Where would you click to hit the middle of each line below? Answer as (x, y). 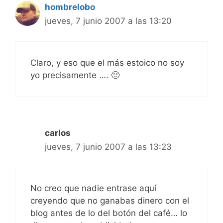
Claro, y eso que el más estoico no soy (107, 62)
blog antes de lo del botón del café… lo (109, 213)
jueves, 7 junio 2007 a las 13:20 (108, 21)
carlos (58, 133)
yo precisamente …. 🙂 (75, 75)
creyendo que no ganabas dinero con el (110, 201)
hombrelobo (70, 7)
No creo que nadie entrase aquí (93, 188)
